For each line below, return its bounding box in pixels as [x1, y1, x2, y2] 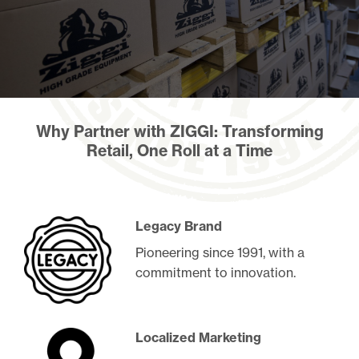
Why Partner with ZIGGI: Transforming [35, 122, 324, 141]
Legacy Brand [135, 217, 223, 234]
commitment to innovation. [135, 264, 296, 280]
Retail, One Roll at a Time [87, 141, 272, 160]
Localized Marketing [135, 329, 262, 345]
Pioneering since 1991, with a [135, 244, 305, 260]
